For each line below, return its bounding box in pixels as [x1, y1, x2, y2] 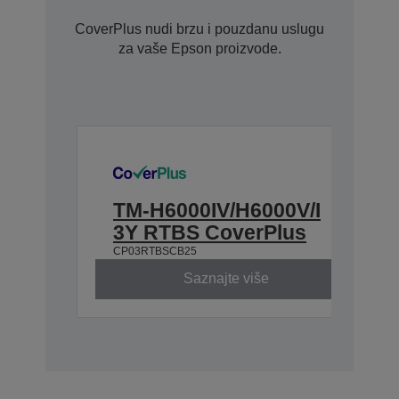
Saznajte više [183, 271, 269, 287]
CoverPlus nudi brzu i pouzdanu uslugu [75, 20, 324, 37]
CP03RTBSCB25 [113, 244, 197, 257]
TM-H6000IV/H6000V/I [113, 198, 321, 222]
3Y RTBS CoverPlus [113, 220, 306, 244]
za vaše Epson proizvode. [118, 40, 281, 56]
